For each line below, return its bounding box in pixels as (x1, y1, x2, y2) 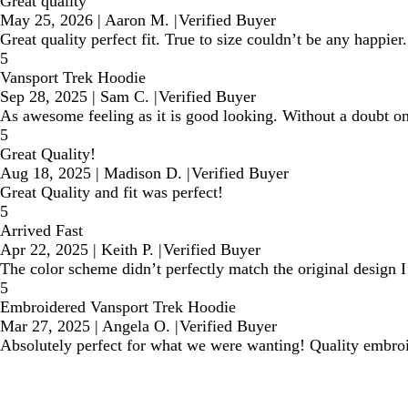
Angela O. (102, 317, 170, 336)
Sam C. (100, 87, 149, 107)
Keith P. (101, 240, 154, 260)
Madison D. (104, 164, 182, 183)
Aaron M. (105, 11, 169, 30)
